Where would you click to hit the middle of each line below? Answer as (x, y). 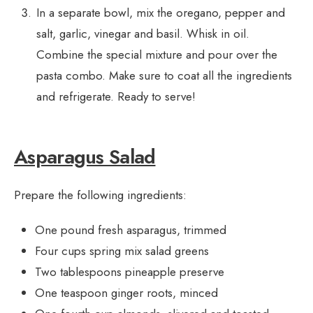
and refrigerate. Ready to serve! (116, 97)
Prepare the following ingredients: (100, 195)
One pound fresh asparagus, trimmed (131, 230)
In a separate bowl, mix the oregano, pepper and (161, 13)
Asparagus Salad (85, 157)
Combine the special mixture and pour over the (157, 55)
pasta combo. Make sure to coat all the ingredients (164, 76)
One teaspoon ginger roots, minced (126, 293)
